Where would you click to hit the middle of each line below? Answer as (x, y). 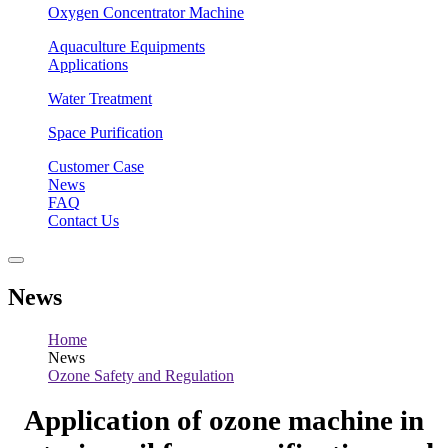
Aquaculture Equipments (126, 46)
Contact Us (83, 220)
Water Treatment (100, 98)
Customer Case (96, 166)
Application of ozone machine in (224, 420)
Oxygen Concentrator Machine (146, 12)
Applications (88, 64)
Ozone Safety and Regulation (141, 375)
